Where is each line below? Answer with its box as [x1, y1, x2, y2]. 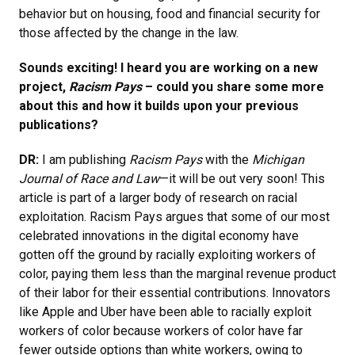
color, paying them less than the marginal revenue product [19, 265, 336, 281]
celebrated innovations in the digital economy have [19, 227, 299, 243]
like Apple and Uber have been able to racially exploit [19, 303, 311, 319]
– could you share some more [142, 78, 324, 94]
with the [202, 151, 252, 167]
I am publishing [39, 151, 129, 167]
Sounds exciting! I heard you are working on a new [19, 59, 318, 75]
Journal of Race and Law [19, 170, 159, 186]
